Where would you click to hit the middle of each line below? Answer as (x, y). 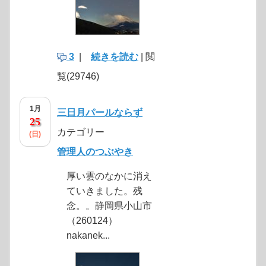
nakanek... (88, 236)
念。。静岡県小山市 (109, 206)
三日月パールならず (100, 113)
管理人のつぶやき (95, 152)
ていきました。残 (104, 191)
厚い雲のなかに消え (109, 176)
